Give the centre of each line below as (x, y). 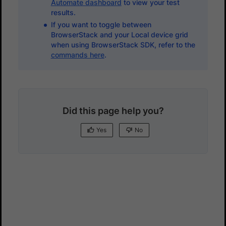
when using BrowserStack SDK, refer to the (123, 44)
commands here (77, 54)
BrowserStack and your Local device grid (119, 34)
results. (63, 12)
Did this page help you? (113, 110)
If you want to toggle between (101, 24)
